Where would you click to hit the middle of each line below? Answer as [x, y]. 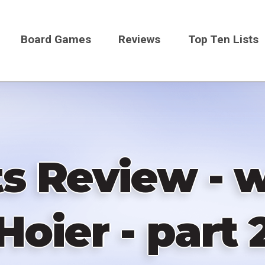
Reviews [140, 39]
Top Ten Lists [224, 39]
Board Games [56, 39]
